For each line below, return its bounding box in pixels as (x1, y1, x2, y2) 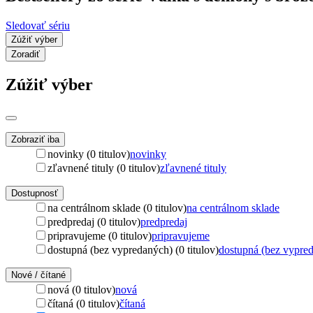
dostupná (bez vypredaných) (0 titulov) (48, 243, 219, 256)
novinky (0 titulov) (48, 147, 130, 160)
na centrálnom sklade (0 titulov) (48, 201, 187, 214)
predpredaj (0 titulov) (48, 215, 140, 228)
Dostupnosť (11, 187, 58, 198)
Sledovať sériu (6, 19, 70, 31)
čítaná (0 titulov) (48, 297, 119, 310)
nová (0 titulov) (48, 283, 115, 296)
